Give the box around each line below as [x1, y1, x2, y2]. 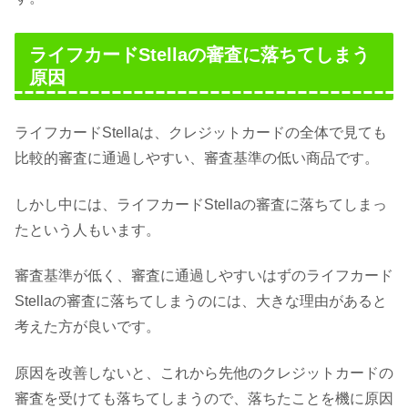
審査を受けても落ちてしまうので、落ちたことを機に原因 [15, 390, 393, 406]
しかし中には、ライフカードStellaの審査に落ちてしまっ [15, 196, 387, 212]
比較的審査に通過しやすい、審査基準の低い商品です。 [15, 150, 379, 167]
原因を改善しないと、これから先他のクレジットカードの [15, 364, 393, 381]
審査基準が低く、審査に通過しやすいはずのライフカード [15, 268, 393, 284]
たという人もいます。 [15, 221, 160, 238]
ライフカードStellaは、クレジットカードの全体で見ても [15, 125, 387, 141]
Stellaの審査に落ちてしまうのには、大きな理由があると [15, 293, 387, 310]
